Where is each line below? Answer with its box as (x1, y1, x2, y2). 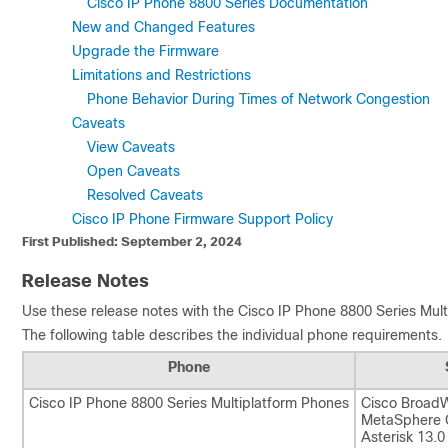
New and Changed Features (72, 19, 255, 35)
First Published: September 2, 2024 (22, 234, 242, 249)
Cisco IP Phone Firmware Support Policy (72, 211, 333, 227)
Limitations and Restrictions (72, 67, 251, 83)
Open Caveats (87, 163, 180, 179)
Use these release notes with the (22, 303, 238, 319)
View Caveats (87, 139, 175, 155)
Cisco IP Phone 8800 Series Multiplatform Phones (29, 395, 349, 411)
